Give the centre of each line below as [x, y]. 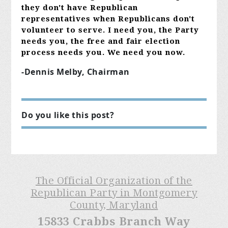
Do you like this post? [68, 115]
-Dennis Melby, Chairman [76, 72]
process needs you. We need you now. [104, 53]
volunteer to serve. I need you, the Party [110, 30]
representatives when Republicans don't [108, 19]
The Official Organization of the [114, 181]
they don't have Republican [80, 8]
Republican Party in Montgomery [114, 193]
